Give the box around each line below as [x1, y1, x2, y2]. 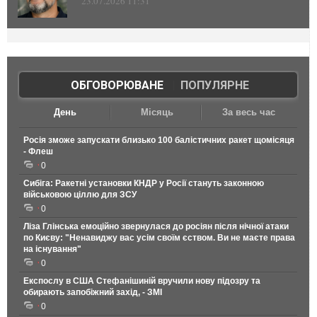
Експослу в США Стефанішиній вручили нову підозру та [23, 276, 260, 287]
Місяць [140, 107, 173, 118]
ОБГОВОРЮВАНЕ [70, 79, 163, 93]
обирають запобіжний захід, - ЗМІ [23, 287, 162, 298]
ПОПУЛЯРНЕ [180, 79, 249, 93]
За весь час [221, 107, 275, 118]
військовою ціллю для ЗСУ [23, 190, 137, 200]
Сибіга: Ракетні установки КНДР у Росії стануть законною [23, 178, 264, 189]
